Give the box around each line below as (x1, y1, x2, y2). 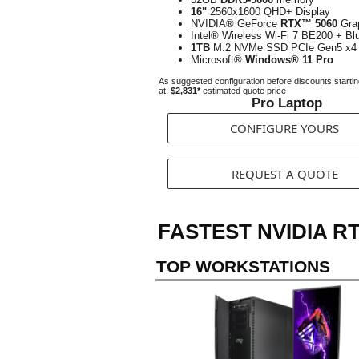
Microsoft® (191, 54, 245, 66)
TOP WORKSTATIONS (156, 257, 330, 276)
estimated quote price (200, 86, 286, 95)
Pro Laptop (252, 95, 322, 111)
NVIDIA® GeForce (191, 18, 280, 30)
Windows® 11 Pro (245, 54, 333, 66)
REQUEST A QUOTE (231, 166, 338, 182)
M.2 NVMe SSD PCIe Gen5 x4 (210, 42, 357, 54)
